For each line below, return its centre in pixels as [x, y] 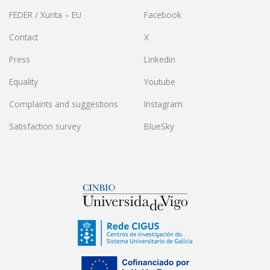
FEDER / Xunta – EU [45, 15]
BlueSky [159, 127]
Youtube [160, 82]
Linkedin [160, 60]
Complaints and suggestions [64, 104]
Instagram [163, 104]
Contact [24, 37]
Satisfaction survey [45, 127]
